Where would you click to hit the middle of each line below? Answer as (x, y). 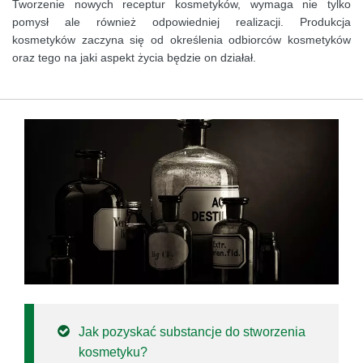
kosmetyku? (113, 352)
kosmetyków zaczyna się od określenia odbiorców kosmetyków (181, 40)
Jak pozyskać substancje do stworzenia (192, 332)
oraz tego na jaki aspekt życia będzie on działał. (134, 58)
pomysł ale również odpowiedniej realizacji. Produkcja (181, 22)
